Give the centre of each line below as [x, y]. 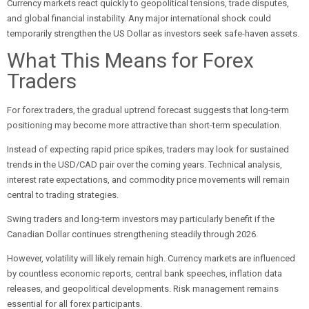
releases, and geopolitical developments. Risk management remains [143, 289]
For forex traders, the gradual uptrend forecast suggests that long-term [148, 110]
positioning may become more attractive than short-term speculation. [144, 125]
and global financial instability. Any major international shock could [139, 18]
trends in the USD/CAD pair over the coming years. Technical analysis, [144, 165]
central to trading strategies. [63, 195]
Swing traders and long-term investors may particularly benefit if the [141, 219]
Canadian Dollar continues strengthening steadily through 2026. [132, 234]
